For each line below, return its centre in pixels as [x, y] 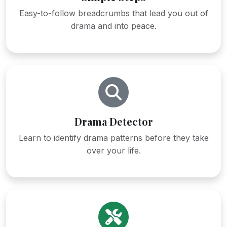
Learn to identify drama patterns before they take [113, 138]
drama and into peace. [113, 26]
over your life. [113, 150]
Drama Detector [113, 121]
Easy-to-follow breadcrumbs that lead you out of [113, 13]
